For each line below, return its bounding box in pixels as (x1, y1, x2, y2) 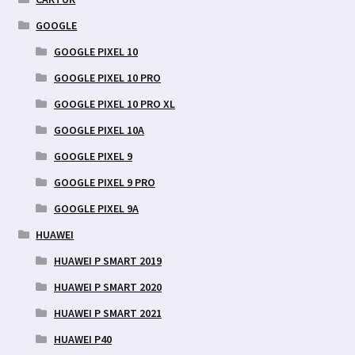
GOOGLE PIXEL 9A (53, 200, 139, 216)
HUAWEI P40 (53, 331, 112, 346)
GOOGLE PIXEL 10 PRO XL (53, 96, 175, 111)
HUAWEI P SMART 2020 (53, 279, 162, 294)
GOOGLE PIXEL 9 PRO (53, 174, 155, 189)
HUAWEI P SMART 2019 (53, 253, 162, 268)
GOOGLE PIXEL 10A (53, 122, 144, 137)
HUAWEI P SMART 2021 (53, 305, 162, 320)
